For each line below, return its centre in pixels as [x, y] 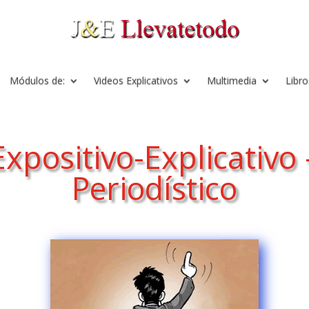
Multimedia [232, 80]
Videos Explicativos [136, 80]
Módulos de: [37, 80]
